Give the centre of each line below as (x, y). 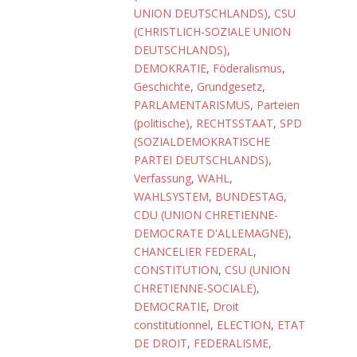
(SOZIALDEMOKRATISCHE (202, 141)
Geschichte (162, 86)
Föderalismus (247, 68)
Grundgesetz (229, 86)
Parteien (278, 105)
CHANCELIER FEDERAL (194, 251)
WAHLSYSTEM (171, 196)
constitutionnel (172, 325)
